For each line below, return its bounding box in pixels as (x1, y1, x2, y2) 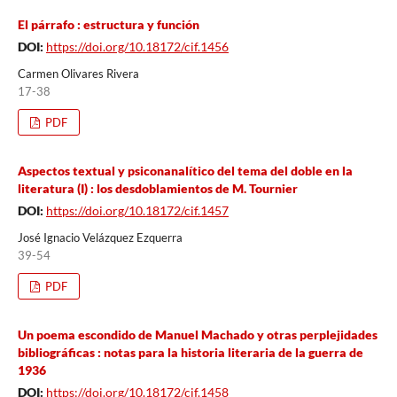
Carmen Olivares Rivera (17, 66, 139, 81)
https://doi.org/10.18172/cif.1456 (45, 38, 229, 54)
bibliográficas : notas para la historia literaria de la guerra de (17, 344, 363, 360)
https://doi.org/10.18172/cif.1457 (45, 202, 229, 218)
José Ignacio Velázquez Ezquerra (17, 230, 183, 245)
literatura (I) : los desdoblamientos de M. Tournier (17, 180, 298, 196)
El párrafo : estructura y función (17, 16, 199, 32)
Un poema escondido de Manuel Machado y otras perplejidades (17, 326, 378, 342)
